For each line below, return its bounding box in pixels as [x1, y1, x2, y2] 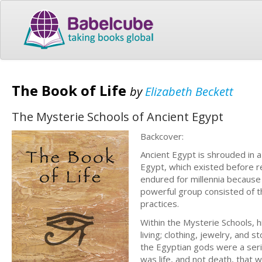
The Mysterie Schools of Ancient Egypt [12, 109, 223, 125]
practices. [140, 198, 179, 209]
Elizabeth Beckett [145, 83, 233, 99]
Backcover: [140, 130, 186, 142]
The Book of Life [12, 80, 130, 100]
